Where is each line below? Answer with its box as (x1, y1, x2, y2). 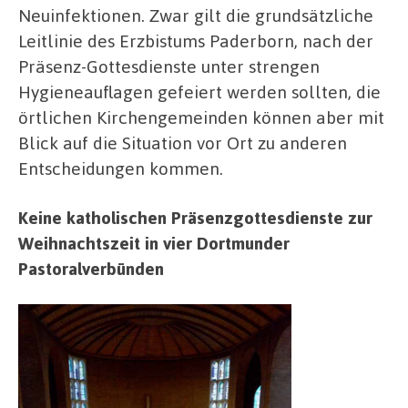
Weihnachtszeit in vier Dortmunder (18, 230, 290, 254)
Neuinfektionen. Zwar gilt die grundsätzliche (18, 4, 373, 27)
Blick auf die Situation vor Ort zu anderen (18, 131, 347, 155)
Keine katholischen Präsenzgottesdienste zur (18, 205, 372, 229)
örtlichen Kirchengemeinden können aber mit (18, 106, 384, 129)
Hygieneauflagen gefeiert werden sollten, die (18, 80, 381, 104)
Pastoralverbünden (18, 256, 164, 280)
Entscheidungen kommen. (18, 157, 223, 180)
